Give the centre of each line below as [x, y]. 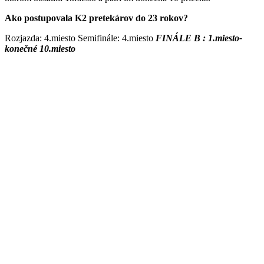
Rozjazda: [23, 38]
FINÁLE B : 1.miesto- [199, 38]
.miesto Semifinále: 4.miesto [102, 38]
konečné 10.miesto [40, 49]
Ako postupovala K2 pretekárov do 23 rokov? [96, 18]
